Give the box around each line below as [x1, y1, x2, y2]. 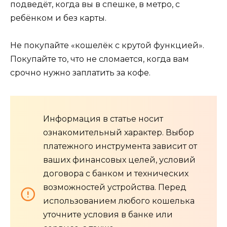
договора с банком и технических [43, 169, 188, 179]
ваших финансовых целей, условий [43, 155, 196, 165]
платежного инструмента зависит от [43, 141, 197, 152]
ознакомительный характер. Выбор [43, 128, 194, 138]
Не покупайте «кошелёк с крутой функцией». [10, 41, 204, 51]
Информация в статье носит [43, 114, 163, 124]
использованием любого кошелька [43, 196, 195, 206]
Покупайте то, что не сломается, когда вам [10, 54, 189, 64]
